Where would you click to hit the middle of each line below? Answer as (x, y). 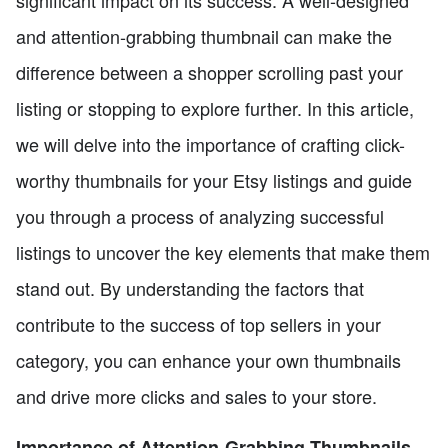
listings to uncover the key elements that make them (223, 252)
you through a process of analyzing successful (200, 216)
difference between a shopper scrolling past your (209, 72)
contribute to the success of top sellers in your (198, 324)
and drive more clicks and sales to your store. (196, 396)
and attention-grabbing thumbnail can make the (204, 36)
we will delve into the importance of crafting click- (210, 144)
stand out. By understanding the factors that (190, 288)
